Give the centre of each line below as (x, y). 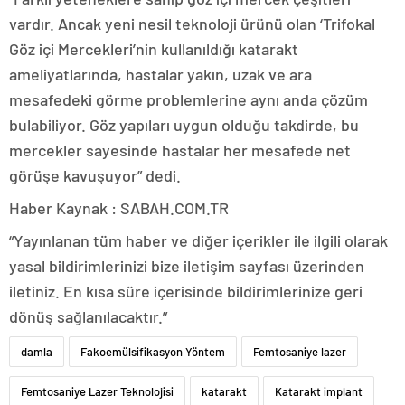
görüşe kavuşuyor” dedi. (95, 176)
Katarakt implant (319, 392)
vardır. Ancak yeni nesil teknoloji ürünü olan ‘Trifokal (192, 24)
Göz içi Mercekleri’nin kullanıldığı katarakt (154, 49)
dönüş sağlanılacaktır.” (88, 317)
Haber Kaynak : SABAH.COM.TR (119, 208)
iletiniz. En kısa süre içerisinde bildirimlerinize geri (186, 292)
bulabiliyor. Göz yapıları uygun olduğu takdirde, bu (184, 125)
